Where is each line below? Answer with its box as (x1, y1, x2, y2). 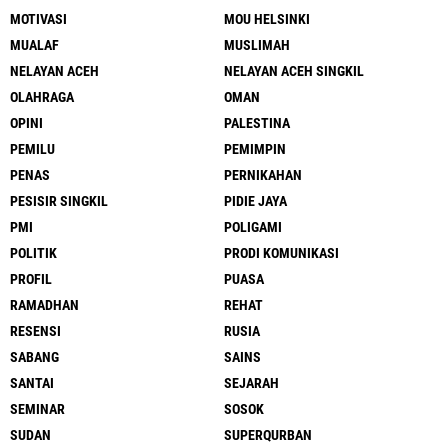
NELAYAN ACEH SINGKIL (224, 63, 364, 80)
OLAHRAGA (10, 89, 74, 106)
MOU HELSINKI (224, 11, 310, 28)
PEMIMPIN (224, 141, 286, 158)
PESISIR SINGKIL (10, 193, 108, 210)
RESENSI (10, 323, 61, 340)
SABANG (10, 349, 59, 366)
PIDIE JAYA (224, 193, 287, 210)
